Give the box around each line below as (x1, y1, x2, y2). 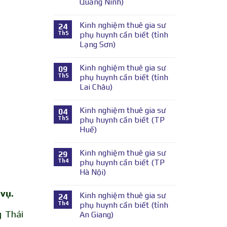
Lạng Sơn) (80, 39, 116, 49)
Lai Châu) (80, 82, 112, 92)
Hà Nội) (80, 167, 106, 177)
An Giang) (80, 209, 113, 219)
